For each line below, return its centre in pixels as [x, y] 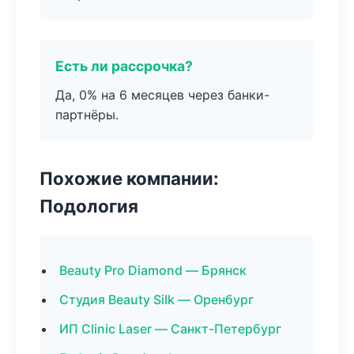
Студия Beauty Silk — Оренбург [156, 299]
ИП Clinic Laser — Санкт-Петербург [170, 329]
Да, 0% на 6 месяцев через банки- [162, 95]
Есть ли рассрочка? [124, 66]
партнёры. [87, 115]
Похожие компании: [129, 178]
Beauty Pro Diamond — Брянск [153, 270]
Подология [89, 206]
